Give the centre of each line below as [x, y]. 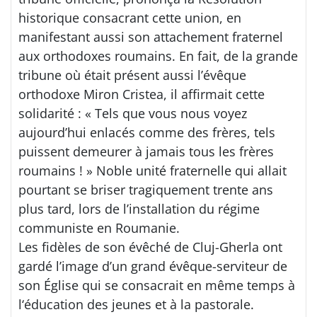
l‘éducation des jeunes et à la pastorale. [136, 304]
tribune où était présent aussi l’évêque [132, 75]
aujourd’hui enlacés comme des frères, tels [147, 132]
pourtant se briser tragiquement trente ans [146, 189]
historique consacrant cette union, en [130, 17]
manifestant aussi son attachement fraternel [151, 36]
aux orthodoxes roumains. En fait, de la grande [158, 56]
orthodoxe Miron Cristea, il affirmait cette [142, 94]
